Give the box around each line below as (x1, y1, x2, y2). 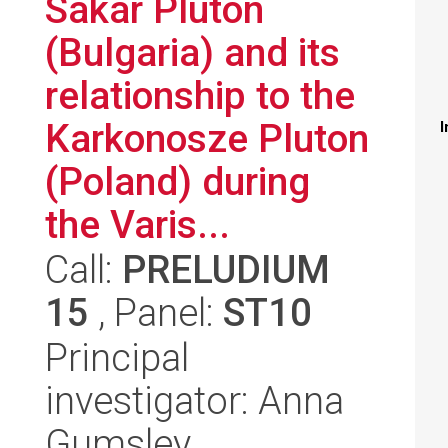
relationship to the (45, 73, 355, 118)
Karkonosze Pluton (45, 116, 369, 161)
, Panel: (89, 290, 223, 335)
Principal (45, 335, 189, 380)
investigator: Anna (45, 378, 344, 423)
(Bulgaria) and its (45, 30, 340, 75)
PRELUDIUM (122, 247, 330, 292)
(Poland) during (45, 159, 310, 204)
